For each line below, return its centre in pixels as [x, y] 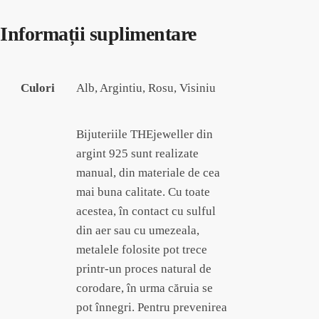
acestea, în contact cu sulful [146, 211]
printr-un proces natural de [144, 268]
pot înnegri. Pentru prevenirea [152, 307]
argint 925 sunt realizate [137, 153]
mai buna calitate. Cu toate [143, 192]
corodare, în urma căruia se [145, 288]
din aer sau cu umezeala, [138, 230]
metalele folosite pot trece [142, 249]
